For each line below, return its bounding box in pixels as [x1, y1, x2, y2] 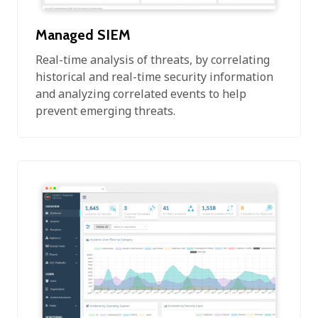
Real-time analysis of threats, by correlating [35, 51, 270, 67]
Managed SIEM [35, 26, 131, 43]
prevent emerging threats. [35, 102, 175, 119]
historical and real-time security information [35, 68, 273, 84]
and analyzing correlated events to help [35, 85, 246, 102]
